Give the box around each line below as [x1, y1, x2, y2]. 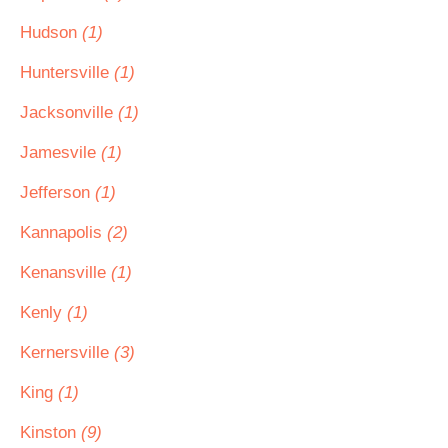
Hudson [20, 23, 82, 42]
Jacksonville [20, 103, 118, 122]
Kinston [20, 423, 81, 442]
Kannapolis [20, 223, 107, 242]
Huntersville [20, 63, 114, 82]
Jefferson [20, 183, 95, 202]
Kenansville [20, 263, 111, 282]
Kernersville [20, 343, 114, 362]
